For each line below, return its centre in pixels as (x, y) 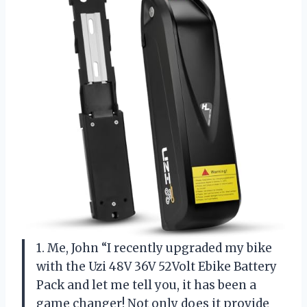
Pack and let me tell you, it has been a (146, 285)
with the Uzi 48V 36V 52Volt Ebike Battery (157, 267)
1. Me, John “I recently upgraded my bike (154, 248)
